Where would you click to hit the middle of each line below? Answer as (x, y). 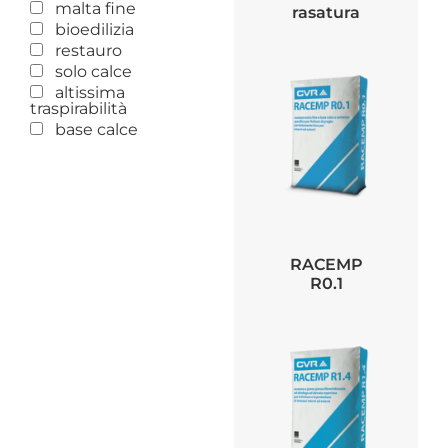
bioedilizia (92, 30)
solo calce (91, 72)
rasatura (326, 13)
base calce (94, 130)
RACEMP (326, 265)
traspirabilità (78, 109)
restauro (86, 51)
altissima (88, 93)
